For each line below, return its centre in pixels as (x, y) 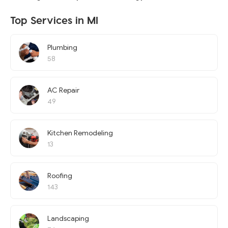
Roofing (60, 176)
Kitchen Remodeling (80, 133)
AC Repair (63, 90)
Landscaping (68, 219)
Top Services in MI (54, 20)
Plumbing (62, 48)
